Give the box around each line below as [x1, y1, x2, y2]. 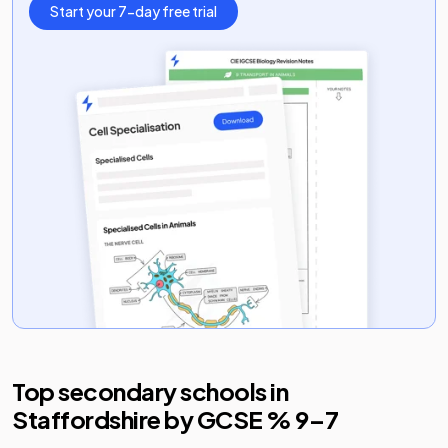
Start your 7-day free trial [50, 2, 217, 20]
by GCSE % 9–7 [160, 404, 339, 434]
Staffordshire [12, 404, 161, 434]
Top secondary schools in [12, 376, 289, 406]
